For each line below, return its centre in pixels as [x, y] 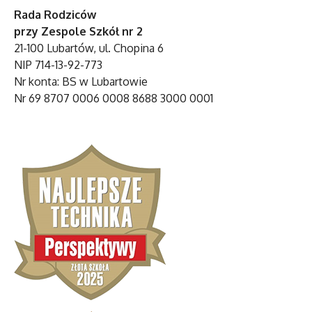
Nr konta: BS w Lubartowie [81, 81]
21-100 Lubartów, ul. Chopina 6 [89, 48]
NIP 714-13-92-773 [58, 64]
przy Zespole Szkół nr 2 [78, 31]
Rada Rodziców [55, 14]
